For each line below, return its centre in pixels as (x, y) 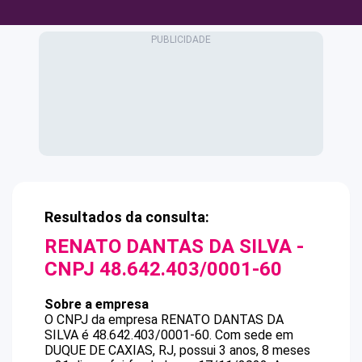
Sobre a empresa (97, 304)
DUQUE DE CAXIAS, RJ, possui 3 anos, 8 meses (177, 350)
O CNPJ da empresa (103, 320)
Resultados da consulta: (127, 217)
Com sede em (254, 335)
